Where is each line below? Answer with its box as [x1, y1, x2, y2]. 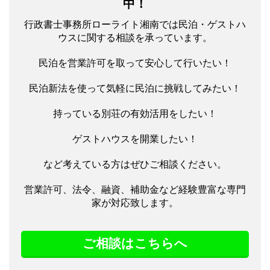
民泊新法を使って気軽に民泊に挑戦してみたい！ [29, 81, 241, 94]
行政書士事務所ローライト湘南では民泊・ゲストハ [24, 17, 246, 30]
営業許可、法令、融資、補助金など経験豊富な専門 [24, 183, 246, 195]
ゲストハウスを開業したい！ [72, 132, 198, 145]
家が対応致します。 [92, 196, 178, 209]
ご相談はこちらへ [83, 235, 187, 251]
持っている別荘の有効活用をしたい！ [53, 107, 217, 119]
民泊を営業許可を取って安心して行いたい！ [39, 56, 231, 69]
